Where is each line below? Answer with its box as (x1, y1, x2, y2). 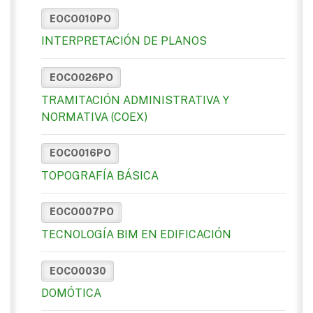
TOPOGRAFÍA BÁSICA (41, 168, 159, 182)
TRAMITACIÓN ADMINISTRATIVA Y (41, 93, 229, 107)
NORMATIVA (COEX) (41, 110, 147, 124)
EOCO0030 (49, 265, 106, 277)
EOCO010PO (49, 13, 111, 24)
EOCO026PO (49, 71, 113, 83)
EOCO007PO (49, 206, 114, 218)
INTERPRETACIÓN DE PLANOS (41, 34, 207, 48)
